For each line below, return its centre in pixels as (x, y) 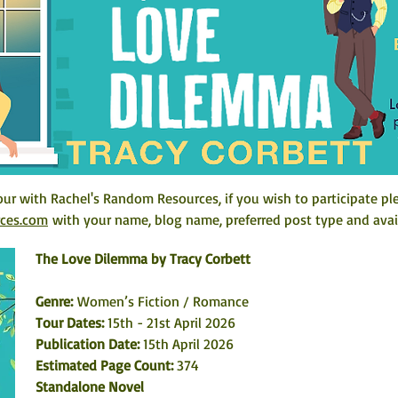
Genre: (56, 301)
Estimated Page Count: (106, 365)
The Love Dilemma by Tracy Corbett (143, 259)
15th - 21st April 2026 (170, 322)
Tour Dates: (70, 322)
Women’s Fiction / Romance (163, 301)
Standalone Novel (90, 386)
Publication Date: (89, 344)
